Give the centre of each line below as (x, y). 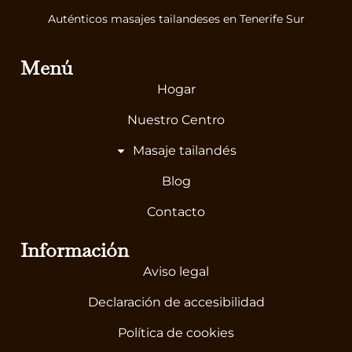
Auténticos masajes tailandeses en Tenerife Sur (176, 19)
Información (75, 250)
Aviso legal (176, 272)
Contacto (176, 212)
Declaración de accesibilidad (176, 302)
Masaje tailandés (185, 151)
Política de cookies (176, 333)
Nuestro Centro (176, 120)
